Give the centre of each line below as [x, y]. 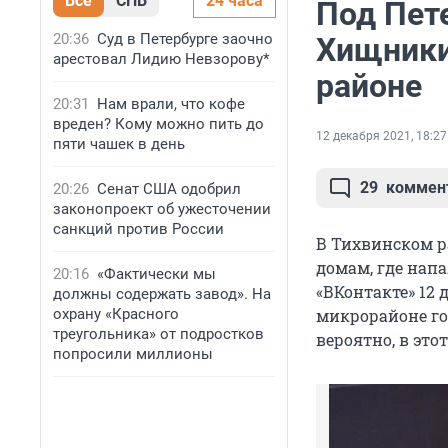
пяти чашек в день [119, 144]
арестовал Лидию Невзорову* [161, 59]
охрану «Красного [116, 314]
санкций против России [138, 229]
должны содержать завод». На [162, 294]
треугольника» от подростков [158, 334]
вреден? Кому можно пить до [158, 124]
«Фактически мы [156, 274]
